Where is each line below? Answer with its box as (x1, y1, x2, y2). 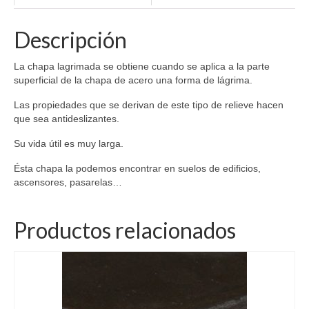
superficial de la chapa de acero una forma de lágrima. (14, 74, 252, 86)
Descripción (14, 26, 127, 53)
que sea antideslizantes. (14, 113, 119, 125)
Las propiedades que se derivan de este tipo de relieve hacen (14, 99, 283, 111)
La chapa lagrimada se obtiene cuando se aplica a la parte (14, 61, 270, 72)
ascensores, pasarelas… (14, 177, 122, 188)
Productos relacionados (14, 217, 236, 244)
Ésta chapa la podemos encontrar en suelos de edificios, (14, 163, 261, 175)
